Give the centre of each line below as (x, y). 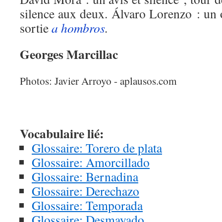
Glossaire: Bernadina (85, 176)
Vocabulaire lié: (62, 133)
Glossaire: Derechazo (85, 191)
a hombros (78, 28)
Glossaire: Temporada (87, 205)
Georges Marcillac (69, 54)
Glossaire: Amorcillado (91, 162)
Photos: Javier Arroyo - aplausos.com (98, 81)
